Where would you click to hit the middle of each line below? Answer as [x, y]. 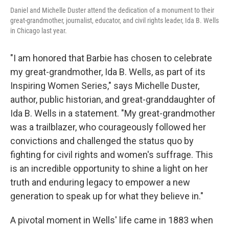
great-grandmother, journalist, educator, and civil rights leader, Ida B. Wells [114, 21]
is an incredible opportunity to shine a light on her [109, 169]
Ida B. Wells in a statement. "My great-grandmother [113, 113]
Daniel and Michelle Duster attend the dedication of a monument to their [112, 10]
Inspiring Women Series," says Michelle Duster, [105, 86]
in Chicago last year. [39, 31]
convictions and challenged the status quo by [102, 141]
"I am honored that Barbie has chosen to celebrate [111, 58]
